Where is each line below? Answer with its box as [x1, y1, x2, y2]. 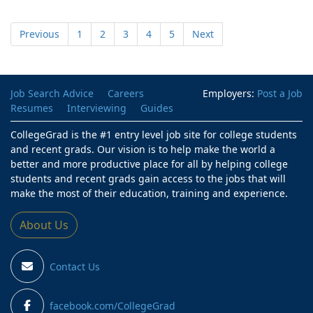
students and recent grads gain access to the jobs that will [10, 172, 286, 185]
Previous [20, 27, 59, 41]
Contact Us [50, 259, 100, 273]
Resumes [10, 101, 53, 115]
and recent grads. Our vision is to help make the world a [10, 143, 275, 156]
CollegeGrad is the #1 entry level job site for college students [10, 128, 297, 141]
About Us [20, 217, 68, 233]
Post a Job [257, 87, 303, 100]
